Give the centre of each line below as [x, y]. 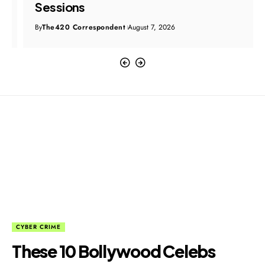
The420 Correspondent [73, 27]
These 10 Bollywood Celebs [114, 251]
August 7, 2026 [140, 27]
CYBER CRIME [38, 227]
